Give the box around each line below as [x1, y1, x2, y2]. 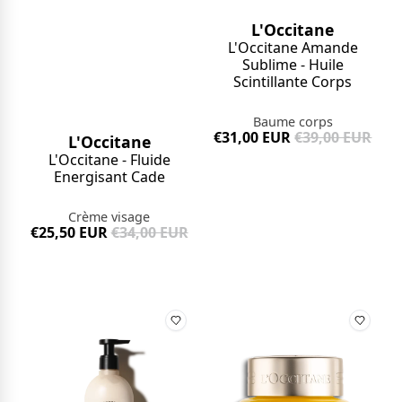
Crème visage [68, 208, 151, 226]
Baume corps [252, 112, 333, 130]
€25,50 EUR [30, 223, 108, 243]
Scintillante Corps [233, 71, 353, 92]
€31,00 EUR [214, 127, 292, 147]
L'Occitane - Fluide [48, 150, 170, 170]
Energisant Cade [53, 167, 165, 188]
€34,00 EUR [110, 223, 188, 243]
